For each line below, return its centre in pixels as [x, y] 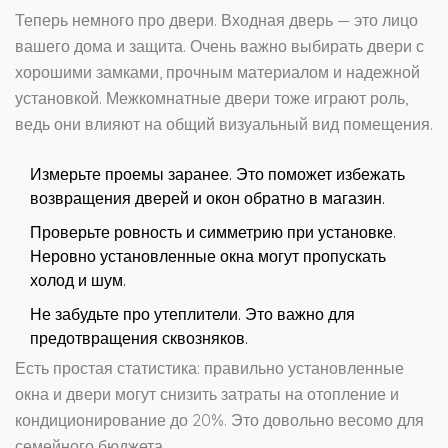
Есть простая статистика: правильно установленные [209, 368]
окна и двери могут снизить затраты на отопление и [207, 394]
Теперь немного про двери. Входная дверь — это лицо [216, 20]
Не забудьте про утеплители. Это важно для [192, 314]
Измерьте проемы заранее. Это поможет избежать [217, 174]
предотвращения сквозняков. [139, 338]
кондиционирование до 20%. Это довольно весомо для [219, 420]
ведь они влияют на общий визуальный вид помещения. [224, 124]
